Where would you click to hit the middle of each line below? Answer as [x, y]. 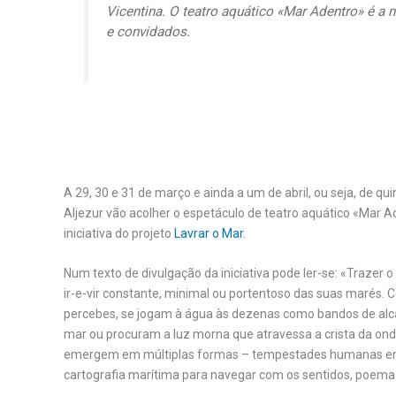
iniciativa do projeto [119, 233]
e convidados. [148, 32]
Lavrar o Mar [209, 233]
